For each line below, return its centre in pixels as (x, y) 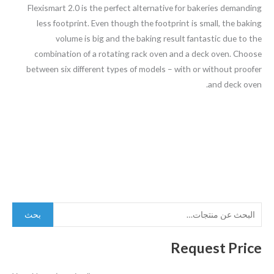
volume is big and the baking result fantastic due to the (159, 38)
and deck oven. (235, 84)
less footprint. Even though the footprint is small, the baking (149, 23)
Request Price (216, 247)
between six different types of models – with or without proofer (144, 68)
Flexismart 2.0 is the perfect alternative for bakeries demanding (145, 7)
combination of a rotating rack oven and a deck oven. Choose (148, 53)
